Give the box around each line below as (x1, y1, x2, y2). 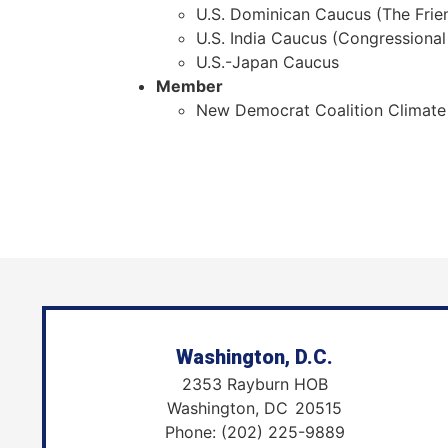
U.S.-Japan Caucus (195, 52, 339, 73)
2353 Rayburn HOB (181, 374, 328, 395)
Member (155, 76, 223, 97)
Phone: (164, 422, 221, 443)
